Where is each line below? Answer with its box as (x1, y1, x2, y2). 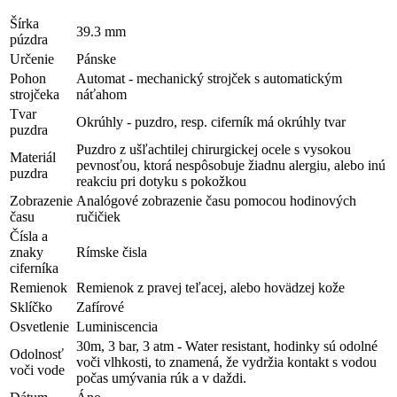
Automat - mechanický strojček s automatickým (76, 71, 342, 87)
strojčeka (10, 87, 59, 103)
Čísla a (10, 229, 48, 245)
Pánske (76, 51, 116, 67)
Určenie (10, 51, 54, 67)
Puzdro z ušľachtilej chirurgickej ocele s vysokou (76, 142, 351, 158)
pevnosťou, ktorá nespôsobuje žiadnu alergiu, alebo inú (76, 158, 385, 174)
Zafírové (76, 300, 124, 315)
